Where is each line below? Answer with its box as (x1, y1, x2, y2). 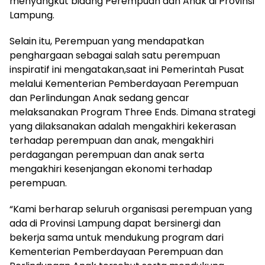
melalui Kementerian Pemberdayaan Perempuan (9, 77, 238, 91)
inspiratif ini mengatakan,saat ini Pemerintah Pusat (9, 63, 244, 76)
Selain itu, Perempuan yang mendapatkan (9, 34, 204, 48)
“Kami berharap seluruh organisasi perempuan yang (9, 202, 252, 216)
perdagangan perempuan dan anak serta (9, 148, 204, 161)
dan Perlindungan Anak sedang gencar (9, 91, 189, 105)
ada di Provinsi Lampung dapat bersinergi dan (9, 216, 221, 230)
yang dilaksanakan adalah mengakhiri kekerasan (9, 119, 236, 133)
